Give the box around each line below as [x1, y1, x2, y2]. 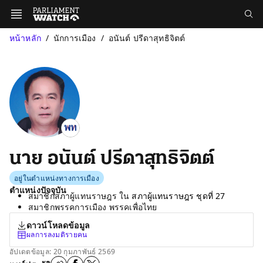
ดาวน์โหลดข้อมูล [26, 220, 90, 231]
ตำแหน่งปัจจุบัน [9, 184, 67, 195]
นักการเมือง [53, 32, 96, 43]
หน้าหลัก [9, 32, 41, 43]
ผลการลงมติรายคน [26, 230, 87, 240]
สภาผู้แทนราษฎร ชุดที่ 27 [131, 190, 225, 201]
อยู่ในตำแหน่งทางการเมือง [14, 173, 100, 183]
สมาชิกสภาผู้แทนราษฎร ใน [28, 190, 132, 201]
